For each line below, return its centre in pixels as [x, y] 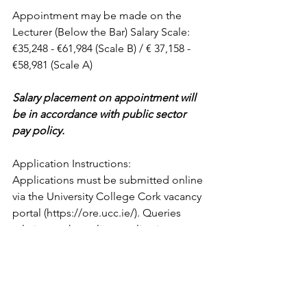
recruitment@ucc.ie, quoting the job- [102, 262]
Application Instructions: [73, 163]
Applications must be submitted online [109, 180]
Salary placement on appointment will [106, 98]
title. [23, 279]
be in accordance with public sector [100, 114]
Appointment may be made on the [98, 15]
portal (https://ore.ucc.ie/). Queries [98, 213]
